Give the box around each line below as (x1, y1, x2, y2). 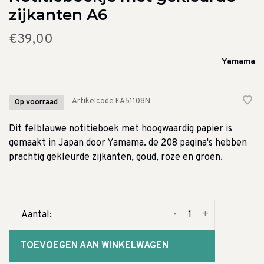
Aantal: (21, 209, 52, 222)
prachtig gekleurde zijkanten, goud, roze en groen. (9, 151, 223, 164)
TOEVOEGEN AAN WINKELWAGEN (21, 240, 169, 252)
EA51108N (114, 97, 150, 107)
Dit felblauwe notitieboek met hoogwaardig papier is (9, 123, 232, 136)
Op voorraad (15, 98, 58, 108)
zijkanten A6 (9, 5, 107, 25)
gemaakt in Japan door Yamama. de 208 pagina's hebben (9, 137, 247, 150)
